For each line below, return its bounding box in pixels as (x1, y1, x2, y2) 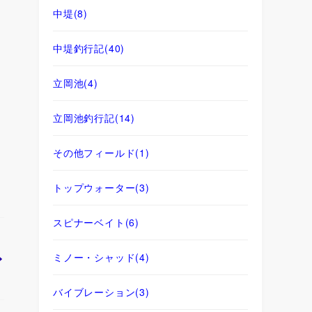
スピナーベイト (53, 214, 125, 229)
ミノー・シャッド (53, 249, 136, 264)
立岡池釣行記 (53, 110, 115, 125)
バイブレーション (53, 284, 136, 299)
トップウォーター (53, 180, 136, 194)
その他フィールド (53, 145, 136, 159)
